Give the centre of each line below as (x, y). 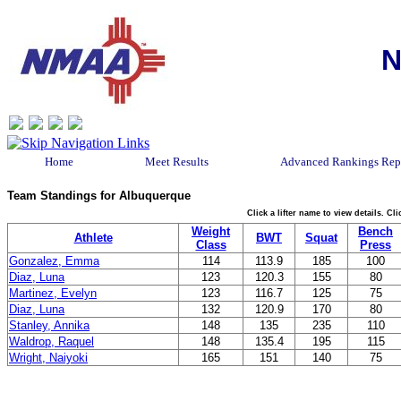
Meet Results (177, 162)
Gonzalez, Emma (54, 261)
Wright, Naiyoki (48, 358)
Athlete (93, 238)
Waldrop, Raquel (51, 341)
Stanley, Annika (49, 325)
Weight (211, 231)
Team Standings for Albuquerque (99, 196)
